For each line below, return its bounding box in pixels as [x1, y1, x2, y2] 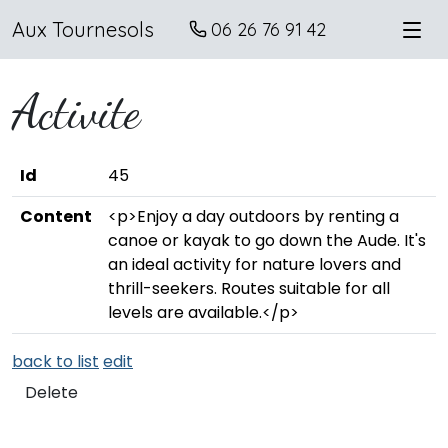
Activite [12, 83, 140, 140]
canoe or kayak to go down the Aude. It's [108, 229, 426, 252]
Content [20, 205, 92, 228]
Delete [25, 381, 78, 404]
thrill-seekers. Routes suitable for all [108, 277, 390, 300]
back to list [12, 350, 99, 373]
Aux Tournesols [12, 16, 154, 42]
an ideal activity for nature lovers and [108, 253, 401, 276]
